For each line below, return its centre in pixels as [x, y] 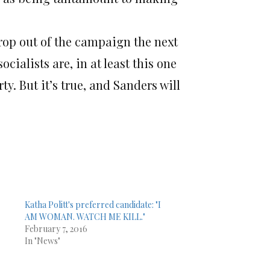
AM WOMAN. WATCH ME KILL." [85, 217]
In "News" [42, 241]
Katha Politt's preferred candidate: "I [93, 205]
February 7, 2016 [56, 229]
